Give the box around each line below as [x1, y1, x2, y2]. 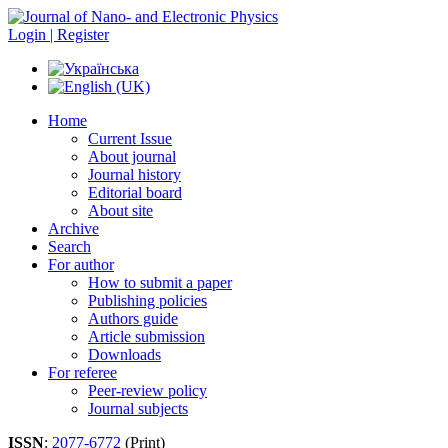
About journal [88, 148, 176, 165]
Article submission [88, 328, 205, 345]
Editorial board [88, 184, 182, 201]
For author [48, 256, 114, 273]
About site [88, 202, 153, 219]
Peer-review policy [88, 382, 207, 399]
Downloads [88, 346, 161, 363]
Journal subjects [88, 400, 188, 417]
